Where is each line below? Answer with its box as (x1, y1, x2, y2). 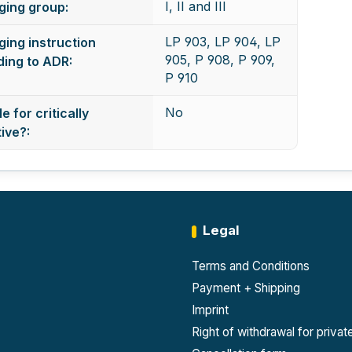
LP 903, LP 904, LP (165, 33, 281, 49)
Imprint (191, 302, 229, 317)
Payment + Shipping (191, 280, 300, 295)
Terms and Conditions (191, 258, 310, 273)
